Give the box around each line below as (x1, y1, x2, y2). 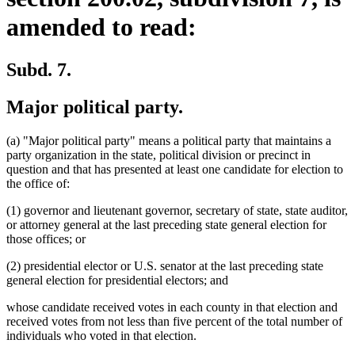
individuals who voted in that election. (6, 328, 197, 342)
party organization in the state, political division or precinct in (6, 147, 311, 162)
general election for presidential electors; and (6, 273, 228, 287)
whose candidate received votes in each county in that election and (6, 300, 338, 314)
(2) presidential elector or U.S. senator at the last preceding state (6, 258, 323, 273)
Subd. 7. (6, 59, 71, 80)
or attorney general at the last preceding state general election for (6, 217, 326, 231)
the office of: (6, 176, 70, 190)
